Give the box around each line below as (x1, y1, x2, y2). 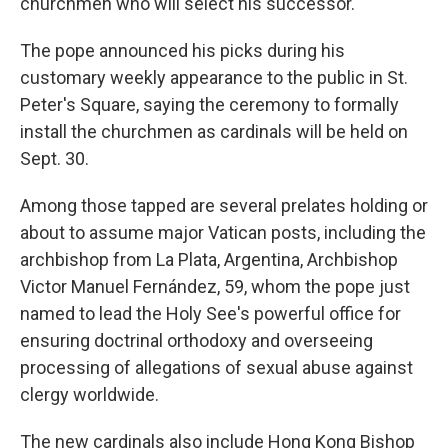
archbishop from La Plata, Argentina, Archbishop (20, 249, 398, 270)
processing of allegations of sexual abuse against (20, 357, 413, 378)
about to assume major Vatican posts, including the (20, 222, 426, 243)
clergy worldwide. (20, 384, 159, 405)
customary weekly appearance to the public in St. (20, 67, 408, 88)
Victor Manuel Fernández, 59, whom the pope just (20, 276, 410, 297)
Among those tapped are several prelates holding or (20, 195, 428, 216)
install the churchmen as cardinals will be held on (20, 121, 408, 142)
